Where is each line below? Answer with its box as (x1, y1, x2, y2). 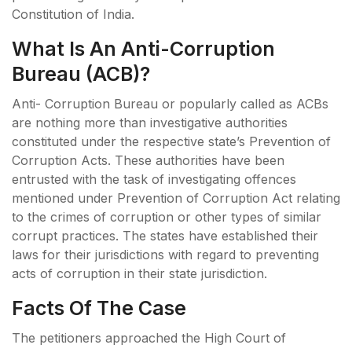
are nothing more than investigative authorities (12, 114, 288, 130)
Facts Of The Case (12, 295, 186, 320)
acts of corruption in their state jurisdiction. (12, 265, 267, 281)
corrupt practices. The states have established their (12, 227, 318, 244)
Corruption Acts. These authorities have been (12, 152, 284, 168)
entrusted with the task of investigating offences (12, 170, 296, 187)
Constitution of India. (12, 5, 134, 22)
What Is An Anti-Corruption (12, 36, 275, 60)
